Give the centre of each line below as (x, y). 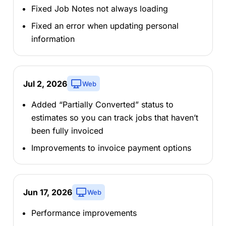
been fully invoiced (67, 130)
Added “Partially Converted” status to (102, 104)
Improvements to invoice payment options (111, 148)
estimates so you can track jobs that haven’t (115, 117)
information (53, 39)
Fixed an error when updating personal (105, 26)
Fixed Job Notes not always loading (99, 9)
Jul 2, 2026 (45, 83)
